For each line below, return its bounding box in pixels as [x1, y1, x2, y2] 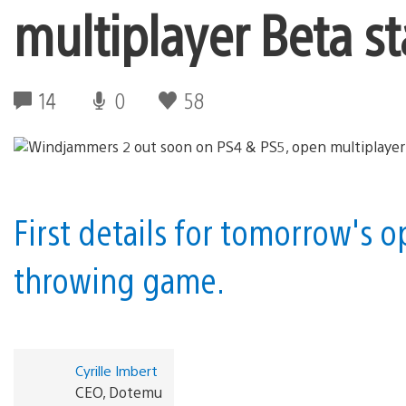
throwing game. [14, 256, 225, 302]
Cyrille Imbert [74, 361, 158, 379]
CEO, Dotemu [74, 382, 162, 401]
